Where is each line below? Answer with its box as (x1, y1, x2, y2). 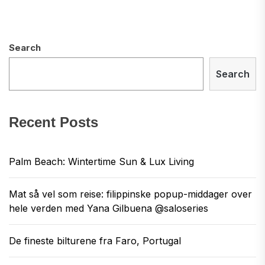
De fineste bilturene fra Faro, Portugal (9, 235, 181, 247)
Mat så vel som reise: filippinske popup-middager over (9, 188, 252, 200)
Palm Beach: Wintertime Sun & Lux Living (9, 156, 194, 167)
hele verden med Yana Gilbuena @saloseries (9, 202, 208, 214)
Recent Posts (9, 114, 98, 130)
